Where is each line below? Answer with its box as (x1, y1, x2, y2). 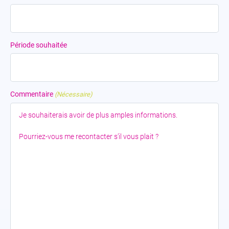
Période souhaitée (10, 41, 67, 49)
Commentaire (10, 90, 53, 98)
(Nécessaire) (55, 90, 93, 98)
